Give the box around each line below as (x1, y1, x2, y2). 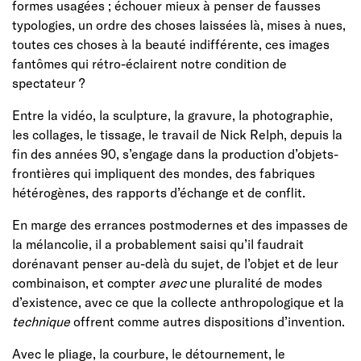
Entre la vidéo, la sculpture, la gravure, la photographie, (12, 106, 333, 122)
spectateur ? (12, 74, 85, 90)
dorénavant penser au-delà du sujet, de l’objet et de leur (12, 255, 338, 271)
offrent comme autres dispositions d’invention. (73, 313, 345, 329)
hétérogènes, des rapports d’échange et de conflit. (12, 184, 305, 200)
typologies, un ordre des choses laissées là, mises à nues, (12, 16, 346, 32)
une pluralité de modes (186, 274, 322, 290)
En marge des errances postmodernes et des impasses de (12, 216, 348, 232)
